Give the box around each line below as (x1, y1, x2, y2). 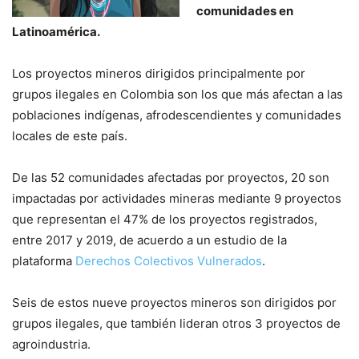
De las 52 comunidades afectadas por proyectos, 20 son (12, 170, 329, 185)
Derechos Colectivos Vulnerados (72, 253, 262, 268)
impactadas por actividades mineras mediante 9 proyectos (12, 191, 341, 206)
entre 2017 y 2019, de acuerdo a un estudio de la (12, 232, 287, 248)
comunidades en (196, 3, 293, 18)
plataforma (12, 253, 72, 268)
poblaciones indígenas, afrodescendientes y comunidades (12, 107, 341, 123)
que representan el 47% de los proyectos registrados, (12, 212, 317, 227)
